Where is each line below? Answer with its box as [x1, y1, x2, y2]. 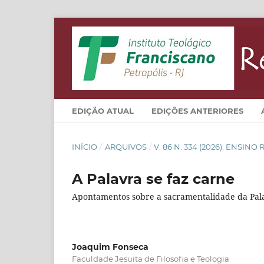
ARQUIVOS [104, 141, 147, 151]
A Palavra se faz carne [72, 170, 235, 187]
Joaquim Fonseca [72, 241, 148, 252]
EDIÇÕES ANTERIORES [151, 105, 243, 115]
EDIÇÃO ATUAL [72, 105, 134, 115]
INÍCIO [72, 141, 97, 151]
